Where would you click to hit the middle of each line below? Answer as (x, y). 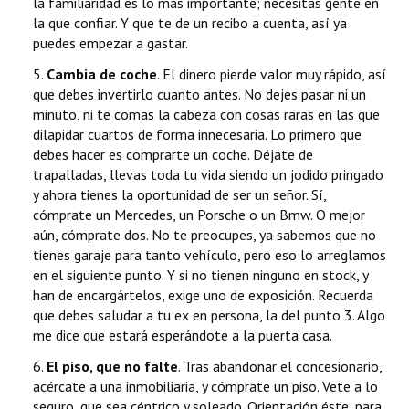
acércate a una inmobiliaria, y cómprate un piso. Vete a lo (205, 387)
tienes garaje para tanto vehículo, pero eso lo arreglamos (210, 255)
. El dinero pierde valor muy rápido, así (272, 74)
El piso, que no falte (112, 367)
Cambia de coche (102, 74)
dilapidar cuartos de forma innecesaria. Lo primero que (197, 135)
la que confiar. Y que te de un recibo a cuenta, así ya (190, 23)
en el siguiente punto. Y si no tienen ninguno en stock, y (200, 275)
